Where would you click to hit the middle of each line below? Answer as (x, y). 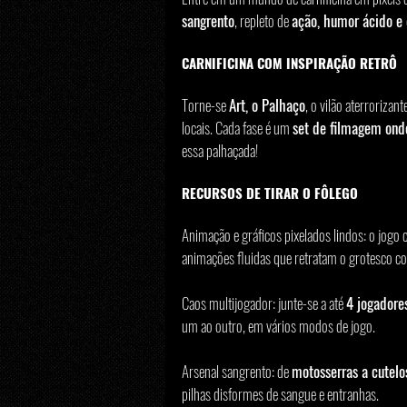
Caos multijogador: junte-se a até (264, 303)
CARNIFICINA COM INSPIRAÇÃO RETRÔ (289, 62)
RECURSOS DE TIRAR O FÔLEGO (270, 192)
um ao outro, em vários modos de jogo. (278, 325)
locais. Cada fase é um (237, 127)
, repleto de (263, 20)
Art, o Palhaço (267, 104)
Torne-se (205, 104)
